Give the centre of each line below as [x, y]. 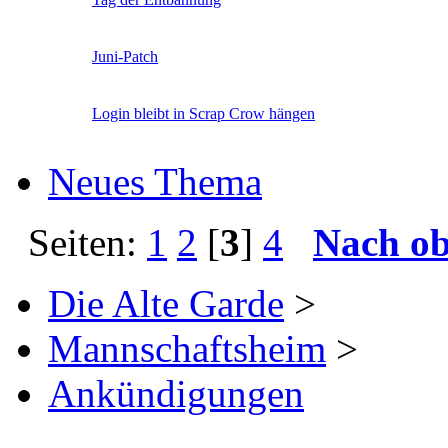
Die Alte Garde [166, 303]
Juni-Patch [125, 56]
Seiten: [77, 242]
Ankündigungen [176, 393]
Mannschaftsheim [187, 348]
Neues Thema [155, 181]
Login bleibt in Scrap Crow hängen [203, 113]
